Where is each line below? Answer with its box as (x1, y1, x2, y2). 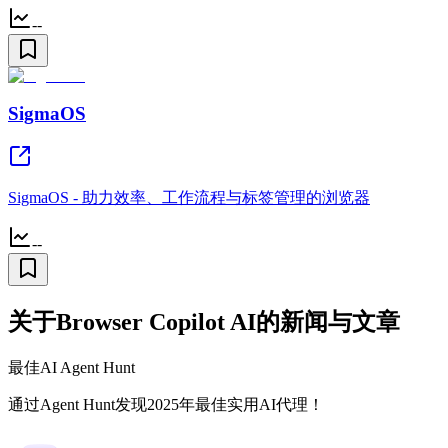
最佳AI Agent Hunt (8, 358, 135, 376)
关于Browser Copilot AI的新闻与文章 (8, 309, 400, 335)
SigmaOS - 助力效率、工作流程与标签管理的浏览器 (8, 189, 370, 207)
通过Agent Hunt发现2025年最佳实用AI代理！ (8, 395, 324, 413)
